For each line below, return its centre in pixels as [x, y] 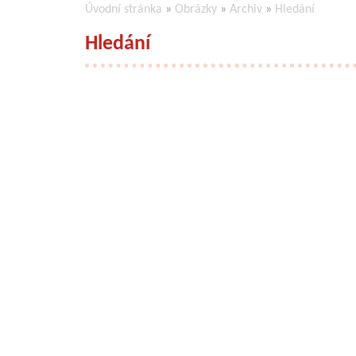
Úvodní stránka [124, 9]
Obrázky [196, 9]
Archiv [246, 9]
